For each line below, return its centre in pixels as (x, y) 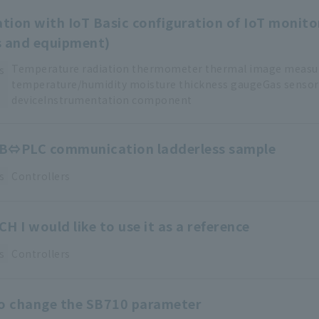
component (162, 100)
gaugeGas (256, 84)
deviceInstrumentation (70, 100)
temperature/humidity (69, 84)
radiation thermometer (142, 69)
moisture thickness (179, 84)
